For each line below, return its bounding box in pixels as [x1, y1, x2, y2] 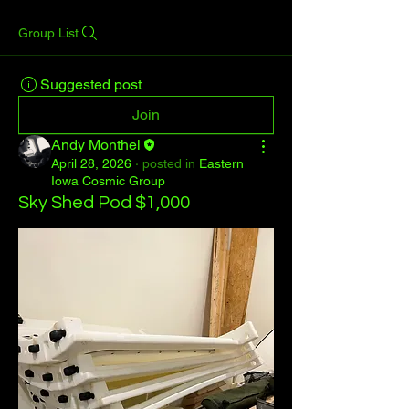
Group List [18, 25, 79, 40]
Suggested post [40, 75, 142, 93]
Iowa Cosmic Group [51, 173, 165, 188]
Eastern [199, 155, 244, 171]
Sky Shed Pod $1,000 [18, 193, 190, 212]
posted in [142, 155, 195, 171]
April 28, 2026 [51, 155, 131, 171]
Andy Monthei [51, 135, 141, 153]
